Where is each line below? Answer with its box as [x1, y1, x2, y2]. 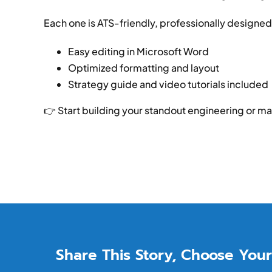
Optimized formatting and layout [67, 61, 219, 75]
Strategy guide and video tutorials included [67, 78, 268, 91]
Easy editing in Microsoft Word [67, 45, 209, 58]
